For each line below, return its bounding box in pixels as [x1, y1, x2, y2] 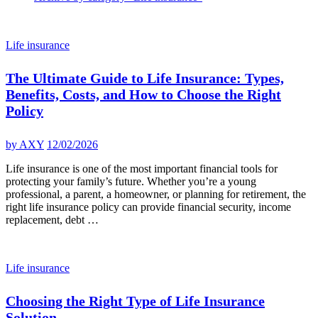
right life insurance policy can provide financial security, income [6, 200, 291, 213]
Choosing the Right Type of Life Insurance [6, 293, 265, 309]
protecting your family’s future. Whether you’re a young [6, 175, 256, 187]
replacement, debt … [6, 213, 99, 226]
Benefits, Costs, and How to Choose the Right [6, 87, 281, 103]
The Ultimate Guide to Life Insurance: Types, [6, 70, 284, 87]
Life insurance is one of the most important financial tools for [6, 162, 278, 175]
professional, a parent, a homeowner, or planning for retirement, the [6, 187, 306, 200]
